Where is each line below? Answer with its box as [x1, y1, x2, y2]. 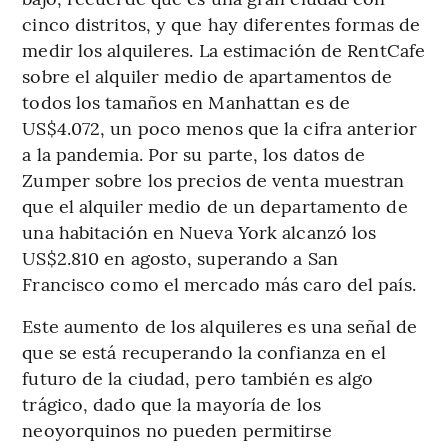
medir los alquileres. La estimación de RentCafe [22, 36, 426, 62]
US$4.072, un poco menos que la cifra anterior [22, 114, 417, 140]
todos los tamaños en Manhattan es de [22, 88, 350, 114]
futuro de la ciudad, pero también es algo [22, 364, 374, 390]
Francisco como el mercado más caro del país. [22, 270, 416, 296]
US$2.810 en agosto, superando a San [22, 244, 338, 270]
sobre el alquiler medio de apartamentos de [22, 62, 393, 88]
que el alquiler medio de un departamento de [22, 192, 408, 218]
